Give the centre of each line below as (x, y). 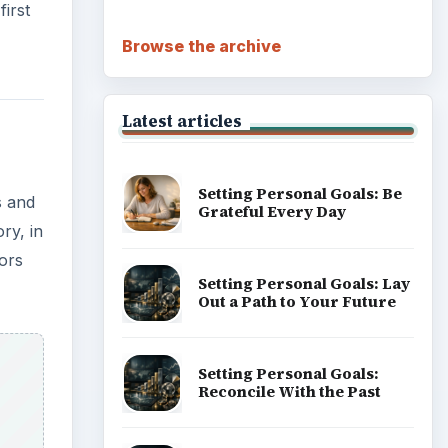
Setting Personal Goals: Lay (303, 283)
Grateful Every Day (271, 212)
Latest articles (181, 120)
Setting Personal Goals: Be (299, 194)
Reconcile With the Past (289, 391)
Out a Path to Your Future (296, 301)
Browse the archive (201, 45)
